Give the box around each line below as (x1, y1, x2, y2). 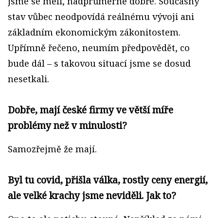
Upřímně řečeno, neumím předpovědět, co (8, 42, 190, 54)
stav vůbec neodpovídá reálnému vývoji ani (8, 11, 194, 22)
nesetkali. (8, 73, 49, 85)
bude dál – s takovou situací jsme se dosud (8, 57, 191, 69)
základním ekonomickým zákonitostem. (8, 26, 181, 38)
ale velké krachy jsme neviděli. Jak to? (8, 189, 176, 202)
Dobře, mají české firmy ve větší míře (8, 103, 173, 116)
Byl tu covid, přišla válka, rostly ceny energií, (8, 173, 208, 186)
